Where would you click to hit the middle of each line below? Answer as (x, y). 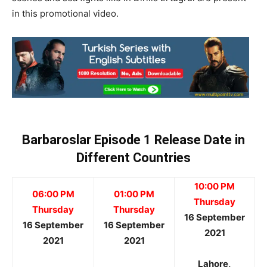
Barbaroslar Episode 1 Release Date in (133, 140)
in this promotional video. (65, 13)
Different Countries (133, 158)
